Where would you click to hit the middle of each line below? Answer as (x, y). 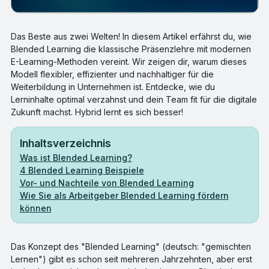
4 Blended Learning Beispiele (82, 171)
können (35, 208)
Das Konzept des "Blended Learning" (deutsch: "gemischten (131, 247)
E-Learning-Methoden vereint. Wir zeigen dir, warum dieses (128, 62)
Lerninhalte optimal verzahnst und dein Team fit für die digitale (134, 100)
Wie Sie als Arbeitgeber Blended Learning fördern (124, 196)
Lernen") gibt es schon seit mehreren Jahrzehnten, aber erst (131, 259)
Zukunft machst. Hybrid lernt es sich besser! (97, 112)
